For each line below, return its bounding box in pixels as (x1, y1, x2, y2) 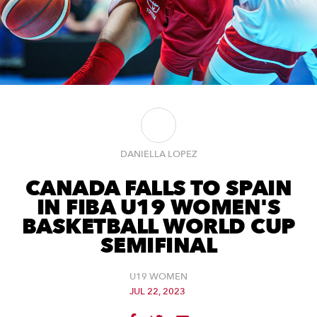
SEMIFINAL (100, 231, 217, 260)
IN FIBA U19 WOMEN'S (36, 193, 281, 222)
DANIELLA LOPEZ (120, 148, 197, 161)
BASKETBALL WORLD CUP (21, 212, 296, 241)
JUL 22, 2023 (129, 285, 185, 298)
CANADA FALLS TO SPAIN (25, 174, 292, 203)
